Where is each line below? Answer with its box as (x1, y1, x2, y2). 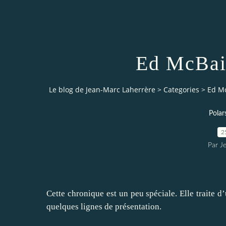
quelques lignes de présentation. (46, 201, 161, 211)
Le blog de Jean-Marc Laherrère (49, 85, 155, 95)
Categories (163, 85, 199, 95)
